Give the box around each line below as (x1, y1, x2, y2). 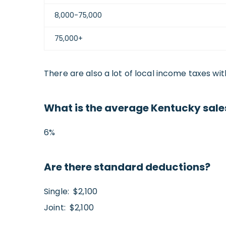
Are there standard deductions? (44, 160, 210, 175)
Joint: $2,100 (44, 202, 94, 214)
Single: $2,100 (44, 186, 97, 198)
